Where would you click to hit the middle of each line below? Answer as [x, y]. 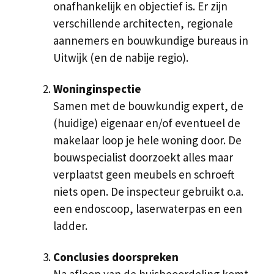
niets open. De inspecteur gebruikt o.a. [148, 192]
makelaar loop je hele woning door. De [147, 140]
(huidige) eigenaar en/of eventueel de [147, 123]
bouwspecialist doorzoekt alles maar [143, 157]
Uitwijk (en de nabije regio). [121, 58]
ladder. [70, 226]
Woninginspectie [97, 89]
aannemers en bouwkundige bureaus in [151, 41]
